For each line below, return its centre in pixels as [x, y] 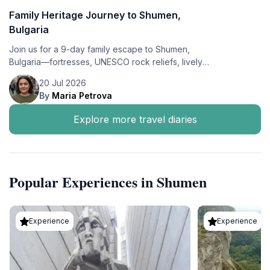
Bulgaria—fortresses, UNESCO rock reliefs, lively [106, 62]
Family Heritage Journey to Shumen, [95, 15]
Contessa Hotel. [40, 87]
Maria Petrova [82, 96]
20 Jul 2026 [63, 83]
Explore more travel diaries [135, 120]
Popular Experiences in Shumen [108, 182]
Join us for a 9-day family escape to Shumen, [99, 49]
